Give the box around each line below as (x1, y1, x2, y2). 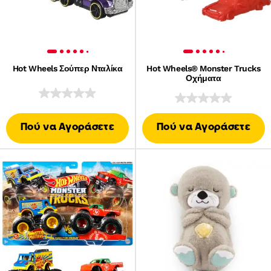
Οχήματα (186, 73, 221, 83)
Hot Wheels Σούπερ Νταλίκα (12, 64, 123, 73)
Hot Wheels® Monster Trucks (146, 64, 261, 73)
